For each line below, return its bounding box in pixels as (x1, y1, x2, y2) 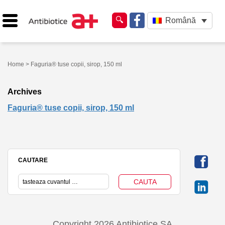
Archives (8, 87, 42, 96)
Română (165, 16, 196, 25)
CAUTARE (18, 156, 48, 164)
